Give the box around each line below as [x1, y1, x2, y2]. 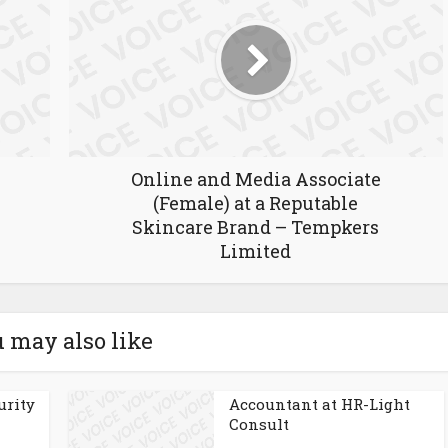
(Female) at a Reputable [153, 191, 358, 215]
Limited [220, 239, 291, 263]
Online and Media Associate [130, 167, 381, 191]
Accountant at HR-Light [229, 394, 410, 414]
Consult [229, 414, 289, 434]
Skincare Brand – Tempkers [132, 215, 379, 239]
